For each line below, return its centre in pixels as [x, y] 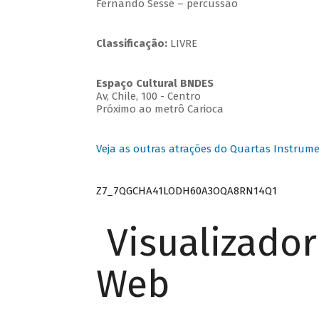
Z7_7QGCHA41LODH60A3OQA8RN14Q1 [186, 190]
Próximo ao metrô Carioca [159, 109]
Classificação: [133, 44]
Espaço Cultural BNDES [155, 84]
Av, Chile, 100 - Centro [148, 96]
